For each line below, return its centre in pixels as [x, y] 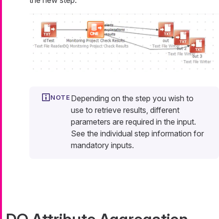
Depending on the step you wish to [132, 98]
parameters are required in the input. [133, 121]
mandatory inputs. [102, 145]
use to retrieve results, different [125, 110]
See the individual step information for [137, 133]
